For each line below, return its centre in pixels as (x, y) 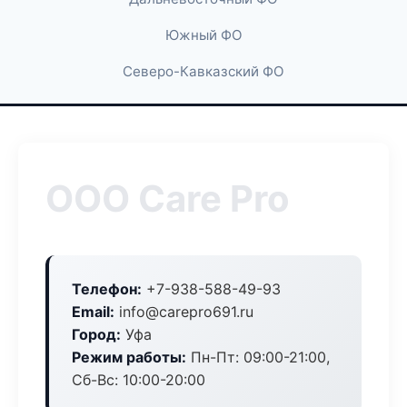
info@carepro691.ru (184, 312)
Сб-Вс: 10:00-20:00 (139, 380)
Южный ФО (203, 35)
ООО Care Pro (168, 199)
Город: (96, 334)
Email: (93, 312)
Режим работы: (129, 357)
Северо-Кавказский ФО (203, 71)
